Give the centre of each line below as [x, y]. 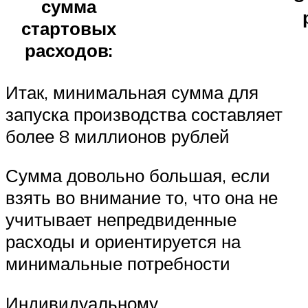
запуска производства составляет [144, 114]
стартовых [69, 28]
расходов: [69, 50]
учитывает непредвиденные [121, 220]
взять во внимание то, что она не [142, 198]
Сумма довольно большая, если [138, 176]
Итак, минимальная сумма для [132, 92]
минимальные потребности [118, 264]
